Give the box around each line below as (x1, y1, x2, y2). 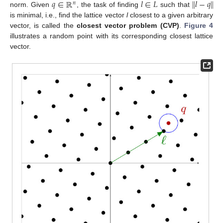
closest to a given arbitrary (127, 11, 214, 19)
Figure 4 (184, 21, 214, 30)
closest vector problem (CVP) (76, 21, 179, 30)
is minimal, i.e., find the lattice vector (10, 11, 126, 19)
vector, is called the (10, 21, 77, 30)
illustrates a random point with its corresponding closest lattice (10, 32, 213, 40)
